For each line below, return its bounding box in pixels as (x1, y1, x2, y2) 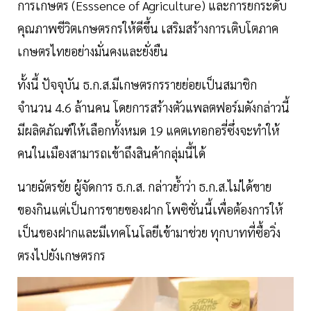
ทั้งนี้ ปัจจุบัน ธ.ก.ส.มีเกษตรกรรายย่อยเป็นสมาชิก (17, 76, 257, 93)
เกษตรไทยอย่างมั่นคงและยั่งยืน (17, 43, 168, 60)
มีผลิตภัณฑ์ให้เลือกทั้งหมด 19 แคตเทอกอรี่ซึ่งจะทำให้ (17, 122, 280, 139)
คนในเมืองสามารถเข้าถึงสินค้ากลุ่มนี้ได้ (17, 145, 205, 162)
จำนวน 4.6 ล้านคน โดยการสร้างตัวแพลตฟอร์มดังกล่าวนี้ (17, 99, 289, 116)
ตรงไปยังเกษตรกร (17, 247, 108, 264)
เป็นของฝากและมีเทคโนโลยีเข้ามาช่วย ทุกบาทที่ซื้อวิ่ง (17, 224, 280, 241)
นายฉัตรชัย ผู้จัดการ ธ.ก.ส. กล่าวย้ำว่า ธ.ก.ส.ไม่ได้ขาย (17, 178, 271, 195)
